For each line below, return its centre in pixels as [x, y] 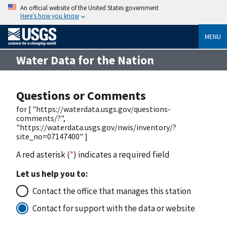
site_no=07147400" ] [52, 136]
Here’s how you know [50, 16]
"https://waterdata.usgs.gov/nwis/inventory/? [96, 127]
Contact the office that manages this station [112, 191]
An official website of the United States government [89, 8]
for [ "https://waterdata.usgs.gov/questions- [93, 109]
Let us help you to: [52, 174]
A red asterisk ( [43, 154]
